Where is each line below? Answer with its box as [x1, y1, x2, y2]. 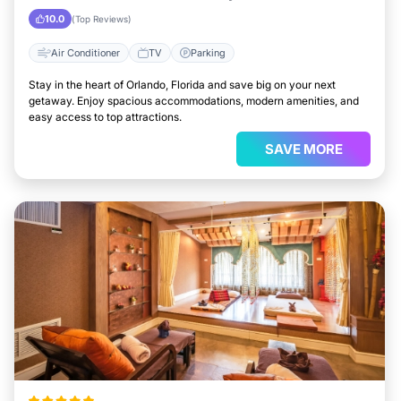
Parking [191, 46, 226, 59]
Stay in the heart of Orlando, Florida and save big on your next [29, 78, 336, 91]
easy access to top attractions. [29, 110, 182, 124]
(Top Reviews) [72, 13, 132, 24]
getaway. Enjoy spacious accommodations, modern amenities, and [29, 94, 359, 107]
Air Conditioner [51, 46, 120, 59]
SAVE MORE [264, 141, 343, 158]
